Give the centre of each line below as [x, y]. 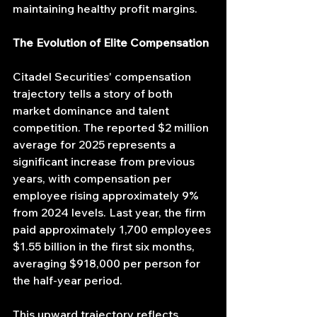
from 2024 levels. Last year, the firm [111, 213]
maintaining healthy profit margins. [105, 9]
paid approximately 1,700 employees [113, 230]
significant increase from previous [105, 162]
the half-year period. [68, 281]
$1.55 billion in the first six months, [105, 247]
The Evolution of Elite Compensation [111, 43]
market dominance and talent [92, 111]
